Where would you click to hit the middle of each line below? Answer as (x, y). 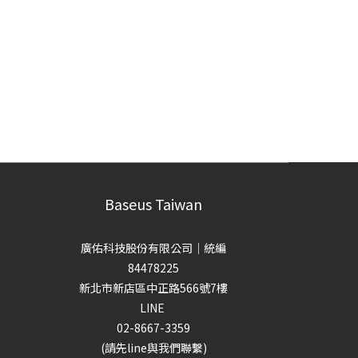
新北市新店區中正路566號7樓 (154, 288)
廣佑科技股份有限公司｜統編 (154, 248)
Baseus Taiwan (154, 204)
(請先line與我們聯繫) (153, 348)
